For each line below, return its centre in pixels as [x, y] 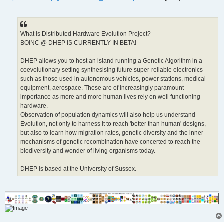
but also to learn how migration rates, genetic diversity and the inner [112, 133]
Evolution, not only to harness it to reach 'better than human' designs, [113, 124]
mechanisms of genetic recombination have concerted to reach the [110, 142]
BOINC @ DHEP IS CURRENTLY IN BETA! [78, 43]
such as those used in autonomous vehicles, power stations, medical [113, 79]
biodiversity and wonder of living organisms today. [88, 151]
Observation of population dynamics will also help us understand [108, 115]
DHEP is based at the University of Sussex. [78, 169]
